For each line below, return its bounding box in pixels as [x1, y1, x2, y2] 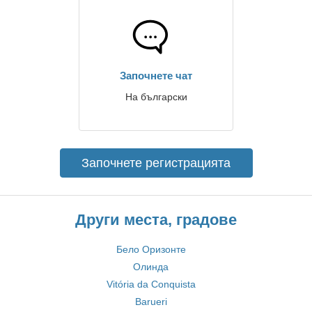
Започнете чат [120, 70, 192, 81]
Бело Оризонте [116, 244, 186, 255]
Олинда [133, 261, 169, 272]
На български [125, 91, 187, 102]
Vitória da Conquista [106, 279, 196, 290]
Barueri [134, 296, 167, 307]
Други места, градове [75, 211, 237, 228]
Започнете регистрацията [81, 156, 231, 170]
